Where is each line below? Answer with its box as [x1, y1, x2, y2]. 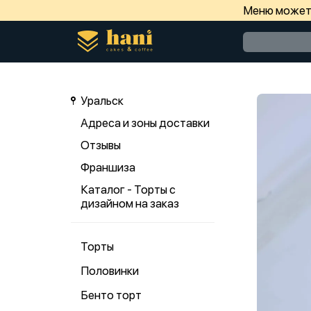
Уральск [81, 94, 124, 108]
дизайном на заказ [81, 196, 179, 210]
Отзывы [81, 138, 121, 152]
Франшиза [81, 160, 135, 174]
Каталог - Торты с [81, 183, 176, 196]
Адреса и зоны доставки [81, 116, 210, 130]
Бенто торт [81, 288, 142, 302]
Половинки [81, 264, 139, 278]
